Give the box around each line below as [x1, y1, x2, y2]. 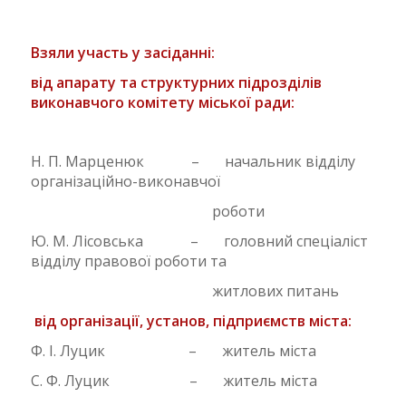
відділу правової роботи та [30, 250, 227, 271]
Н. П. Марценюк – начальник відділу [30, 150, 355, 171]
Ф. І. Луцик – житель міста [30, 341, 316, 362]
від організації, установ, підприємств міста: [30, 310, 366, 331]
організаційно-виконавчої [30, 170, 220, 191]
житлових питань [30, 280, 339, 301]
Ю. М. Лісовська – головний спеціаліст [30, 230, 368, 251]
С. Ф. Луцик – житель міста [30, 371, 317, 391]
